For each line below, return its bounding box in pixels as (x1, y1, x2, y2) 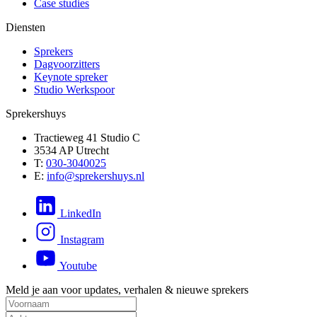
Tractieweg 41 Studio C (34, 131, 140, 144)
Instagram (60, 233, 104, 246)
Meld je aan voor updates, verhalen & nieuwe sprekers (6, 283, 248, 296)
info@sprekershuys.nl (47, 169, 144, 182)
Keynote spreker (34, 70, 108, 83)
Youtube (59, 259, 97, 272)
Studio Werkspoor (34, 83, 115, 96)
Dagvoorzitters (34, 57, 100, 70)
